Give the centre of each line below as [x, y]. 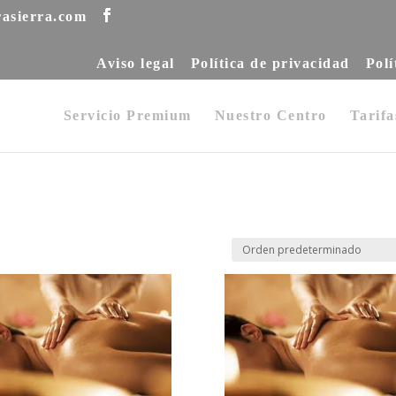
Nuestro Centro [270, 115]
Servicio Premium [127, 115]
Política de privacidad [270, 63]
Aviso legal [136, 63]
